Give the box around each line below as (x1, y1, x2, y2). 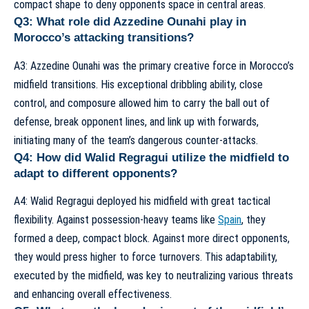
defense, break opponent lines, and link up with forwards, (14, 114, 259, 128)
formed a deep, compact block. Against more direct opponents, (14, 232, 290, 245)
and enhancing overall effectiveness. (14, 288, 172, 301)
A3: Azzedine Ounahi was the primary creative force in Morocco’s (14, 59, 294, 72)
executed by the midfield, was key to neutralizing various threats (14, 269, 293, 282)
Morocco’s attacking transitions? (14, 31, 194, 45)
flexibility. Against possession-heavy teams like (14, 213, 218, 226)
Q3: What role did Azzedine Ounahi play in (14, 15, 246, 29)
